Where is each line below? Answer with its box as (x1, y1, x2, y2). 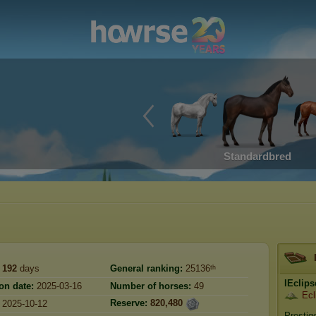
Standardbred (224, 150, 291, 162)
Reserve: (110, 298, 147, 309)
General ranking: (110, 263, 183, 274)
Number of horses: (110, 281, 191, 291)
